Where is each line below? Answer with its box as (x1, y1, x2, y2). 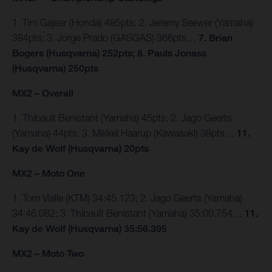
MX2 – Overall (12, 87, 73, 100)
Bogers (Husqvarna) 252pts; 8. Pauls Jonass (12, 47, 206, 59)
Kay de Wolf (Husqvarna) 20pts (12, 143, 149, 155)
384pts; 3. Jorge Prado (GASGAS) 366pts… (12, 32, 199, 44)
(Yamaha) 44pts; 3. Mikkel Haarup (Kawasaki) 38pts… (12, 127, 237, 139)
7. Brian (199, 32, 233, 44)
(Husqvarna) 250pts (12, 63, 98, 75)
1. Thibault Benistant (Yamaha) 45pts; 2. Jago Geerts (12, 112, 232, 124)
